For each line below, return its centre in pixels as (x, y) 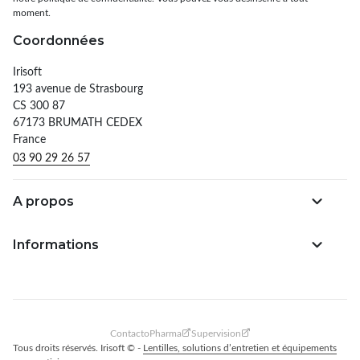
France (29, 138)
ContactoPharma (145, 332)
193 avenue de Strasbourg (78, 88)
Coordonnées (59, 40)
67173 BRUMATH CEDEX (78, 121)
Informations (56, 244)
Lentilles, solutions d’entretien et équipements (240, 347)
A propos (43, 201)
